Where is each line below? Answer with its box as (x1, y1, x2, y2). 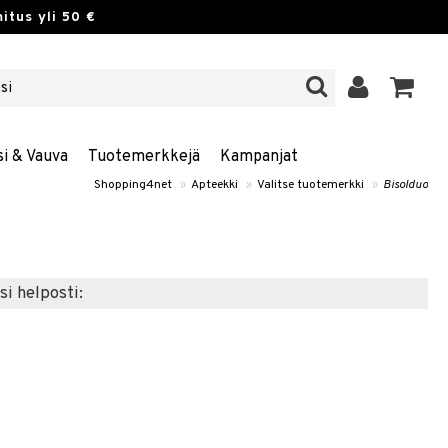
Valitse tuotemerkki (257, 177, 364, 193)
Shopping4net (94, 177, 172, 193)
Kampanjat (219, 147, 298, 167)
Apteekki (191, 177, 238, 193)
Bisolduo (383, 177, 428, 193)
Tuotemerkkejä (87, 147, 200, 167)
